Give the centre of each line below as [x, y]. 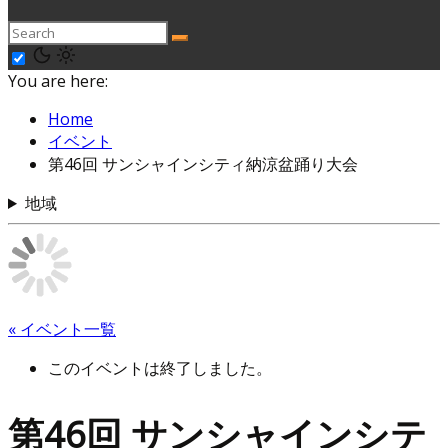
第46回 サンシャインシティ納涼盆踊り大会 [203, 164]
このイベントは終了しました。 [160, 368]
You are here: [58, 81]
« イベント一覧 [62, 329]
